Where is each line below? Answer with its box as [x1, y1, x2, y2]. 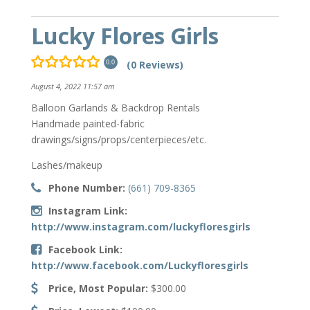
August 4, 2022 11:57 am [30, 81, 115, 92]
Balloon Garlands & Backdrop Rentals [30, 101, 200, 115]
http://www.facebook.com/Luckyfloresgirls [30, 259, 248, 273]
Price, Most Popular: [48, 282, 148, 295]
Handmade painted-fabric [30, 117, 145, 131]
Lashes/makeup [30, 158, 102, 172]
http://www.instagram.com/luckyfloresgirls [30, 220, 250, 234]
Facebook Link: [48, 243, 122, 257]
